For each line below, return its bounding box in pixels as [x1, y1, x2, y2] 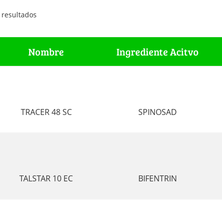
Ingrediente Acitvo [116, 45, 199, 58]
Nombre [28, 45, 64, 58]
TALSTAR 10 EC [19, 173, 73, 184]
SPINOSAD [138, 107, 177, 117]
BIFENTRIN [138, 173, 177, 184]
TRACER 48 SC [20, 107, 72, 117]
